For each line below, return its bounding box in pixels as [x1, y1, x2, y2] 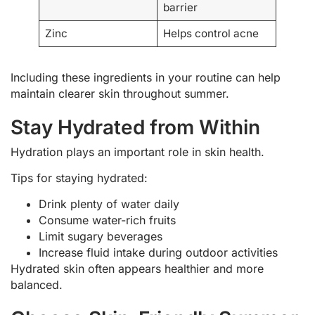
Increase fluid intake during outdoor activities [39, 245, 278, 260]
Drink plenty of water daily [39, 197, 179, 212]
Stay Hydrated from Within [11, 115, 260, 139]
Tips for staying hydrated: [11, 171, 148, 186]
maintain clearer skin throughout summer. [11, 86, 229, 101]
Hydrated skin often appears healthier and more [11, 262, 264, 276]
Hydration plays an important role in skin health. [11, 144, 264, 159]
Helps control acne [162, 26, 259, 40]
